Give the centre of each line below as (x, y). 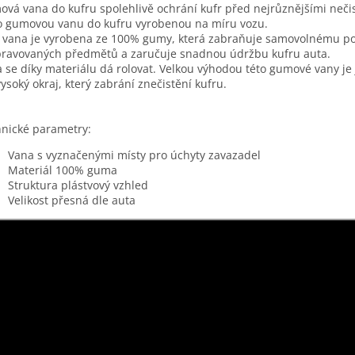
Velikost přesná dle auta (72, 200)
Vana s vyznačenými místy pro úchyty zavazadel (134, 155)
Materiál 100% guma (63, 170)
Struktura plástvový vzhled (78, 185)
